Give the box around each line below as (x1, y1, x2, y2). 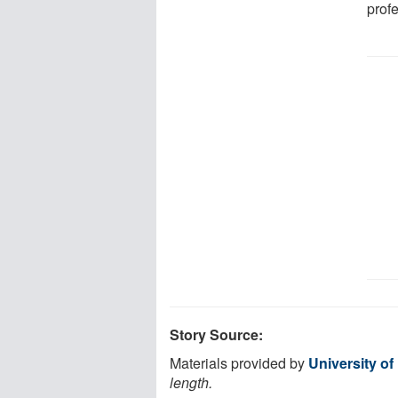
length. (170, 371, 212, 393)
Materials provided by (170, 352, 308, 373)
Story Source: (170, 323, 263, 345)
